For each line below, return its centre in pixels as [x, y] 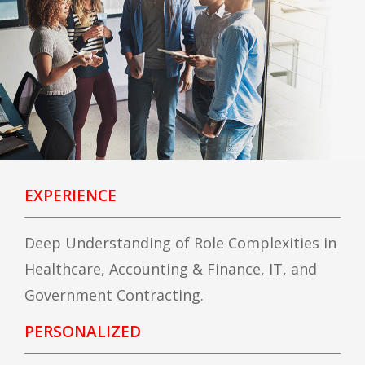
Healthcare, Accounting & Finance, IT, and [171, 269]
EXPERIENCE [70, 196]
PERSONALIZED [83, 332]
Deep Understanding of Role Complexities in [180, 243]
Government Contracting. [114, 295]
